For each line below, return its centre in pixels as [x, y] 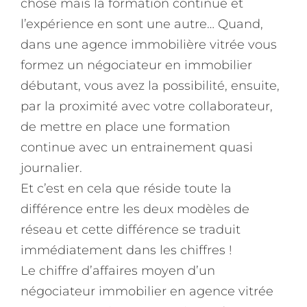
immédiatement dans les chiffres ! [126, 250]
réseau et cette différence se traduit [131, 229]
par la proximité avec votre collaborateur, [147, 106]
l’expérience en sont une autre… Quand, [142, 24]
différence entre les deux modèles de [135, 209]
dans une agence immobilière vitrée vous [149, 44]
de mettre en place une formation [125, 126]
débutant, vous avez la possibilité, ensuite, [150, 85]
